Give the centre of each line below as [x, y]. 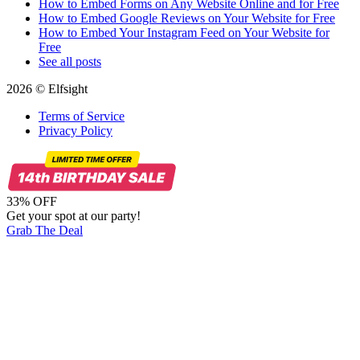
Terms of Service [82, 117]
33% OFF [32, 202]
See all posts [70, 62]
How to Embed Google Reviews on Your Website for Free [187, 18]
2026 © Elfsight [47, 89]
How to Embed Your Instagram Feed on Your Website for [184, 33]
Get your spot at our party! [74, 216]
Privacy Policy [76, 131]
